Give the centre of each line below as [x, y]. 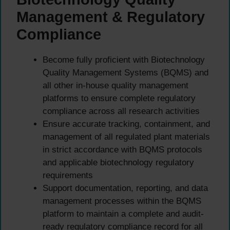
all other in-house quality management [116, 86]
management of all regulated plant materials [126, 137]
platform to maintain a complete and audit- [123, 214]
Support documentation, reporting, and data [125, 188]
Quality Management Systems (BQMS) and [126, 73]
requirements [68, 176]
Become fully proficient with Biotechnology [124, 60]
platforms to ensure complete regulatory [119, 99]
